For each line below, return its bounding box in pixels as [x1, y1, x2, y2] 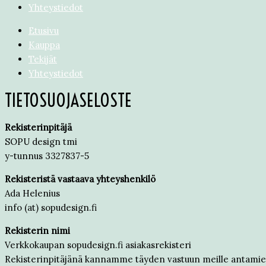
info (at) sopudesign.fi [5, 202, 97, 213]
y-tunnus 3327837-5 [5, 150, 89, 161]
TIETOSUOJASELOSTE [5, 89, 132, 112]
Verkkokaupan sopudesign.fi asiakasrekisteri [5, 239, 191, 251]
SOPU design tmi [5, 136, 77, 147]
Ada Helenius [5, 188, 60, 199]
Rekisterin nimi [5, 225, 70, 236]
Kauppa [28, 39, 60, 50]
